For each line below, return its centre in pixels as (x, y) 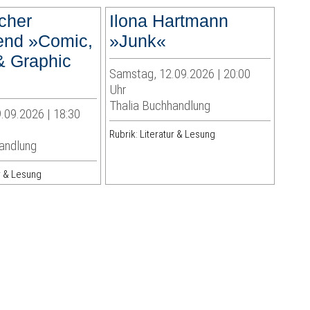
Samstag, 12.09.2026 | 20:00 (180, 74)
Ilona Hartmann (168, 21)
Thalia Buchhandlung (159, 106)
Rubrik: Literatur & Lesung (162, 135)
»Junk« (137, 41)
